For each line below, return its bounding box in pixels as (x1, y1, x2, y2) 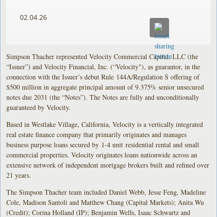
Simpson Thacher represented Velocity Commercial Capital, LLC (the (6, 51, 199, 61)
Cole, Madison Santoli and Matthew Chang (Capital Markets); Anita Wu (6, 197, 204, 207)
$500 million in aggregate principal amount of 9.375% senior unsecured (6, 82, 204, 92)
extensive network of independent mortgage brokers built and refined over (6, 160, 210, 170)
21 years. (6, 170, 31, 180)
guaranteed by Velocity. (6, 102, 71, 112)
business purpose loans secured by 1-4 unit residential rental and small (6, 139, 200, 149)
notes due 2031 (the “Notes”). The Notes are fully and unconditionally (6, 92, 200, 102)
